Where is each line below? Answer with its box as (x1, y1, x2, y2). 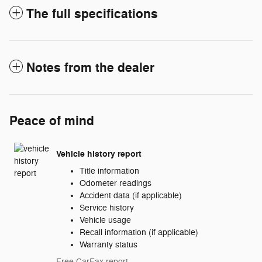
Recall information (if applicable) (80, 227, 198, 238)
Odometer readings (80, 178, 151, 189)
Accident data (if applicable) (80, 191, 182, 201)
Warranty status (80, 240, 137, 250)
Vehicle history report (56, 148, 142, 160)
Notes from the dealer (26, 60, 154, 77)
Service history (80, 203, 134, 213)
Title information (80, 166, 139, 177)
